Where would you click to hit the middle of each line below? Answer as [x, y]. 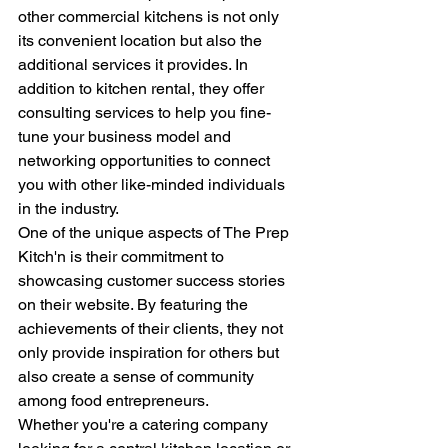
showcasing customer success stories [153, 280]
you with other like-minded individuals [153, 184]
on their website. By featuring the [135, 304]
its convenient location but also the [142, 40]
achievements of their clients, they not [152, 328]
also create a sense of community [138, 376]
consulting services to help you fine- [144, 112]
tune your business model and [126, 136]
